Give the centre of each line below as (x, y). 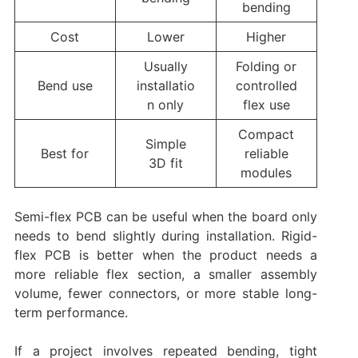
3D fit (165, 163)
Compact (267, 134)
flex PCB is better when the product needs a (166, 255)
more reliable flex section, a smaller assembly (166, 274)
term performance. (71, 312)
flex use (266, 104)
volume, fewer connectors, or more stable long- (166, 293)
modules (267, 172)
